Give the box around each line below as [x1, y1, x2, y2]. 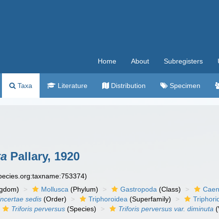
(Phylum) [68, 185, 99, 193]
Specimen [168, 82, 200, 89]
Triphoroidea [88, 195, 128, 203]
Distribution [109, 82, 146, 89]
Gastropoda [120, 185, 157, 193]
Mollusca [41, 185, 69, 193]
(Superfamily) [128, 195, 172, 203]
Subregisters [164, 57, 203, 65]
